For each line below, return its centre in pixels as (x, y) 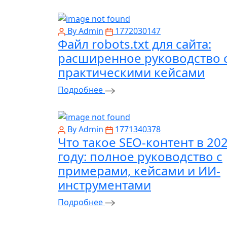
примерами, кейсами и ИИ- (139, 171)
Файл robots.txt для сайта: (135, 44)
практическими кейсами (131, 72)
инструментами (104, 185)
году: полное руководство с (140, 157)
